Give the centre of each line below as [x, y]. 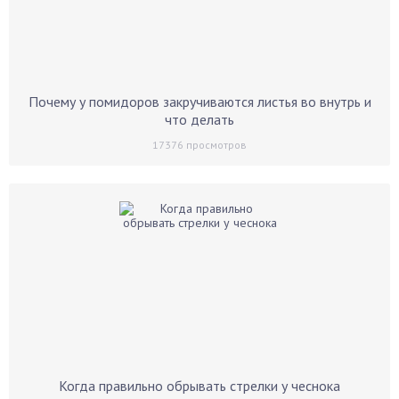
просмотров [215, 145]
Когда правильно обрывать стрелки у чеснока [199, 386]
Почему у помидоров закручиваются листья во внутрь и [199, 102]
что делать [199, 119]
